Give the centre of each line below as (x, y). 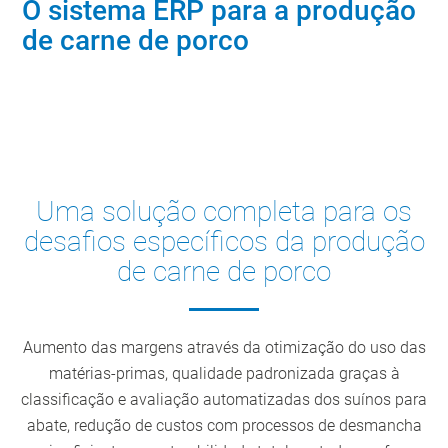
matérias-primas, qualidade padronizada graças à (224, 374)
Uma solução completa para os (224, 212)
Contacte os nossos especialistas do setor (220, 126)
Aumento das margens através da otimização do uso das (224, 348)
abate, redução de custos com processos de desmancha (224, 426)
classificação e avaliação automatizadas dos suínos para (224, 400)
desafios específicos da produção (224, 242)
